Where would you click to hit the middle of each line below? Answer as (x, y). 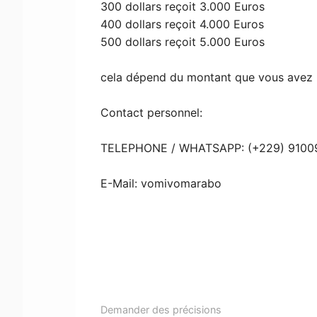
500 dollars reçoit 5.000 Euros (183, 41)
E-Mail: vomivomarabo (161, 183)
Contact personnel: (152, 112)
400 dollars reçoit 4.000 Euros (183, 24)
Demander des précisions (161, 309)
